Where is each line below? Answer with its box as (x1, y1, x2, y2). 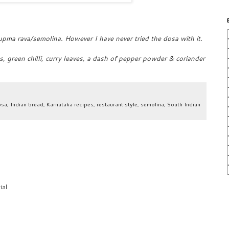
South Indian (167, 100, 200, 108)
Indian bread (10, 100, 43, 108)
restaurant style (97, 100, 138, 108)
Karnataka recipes (47, 100, 94, 108)
